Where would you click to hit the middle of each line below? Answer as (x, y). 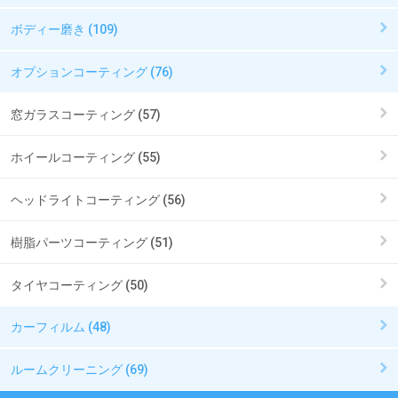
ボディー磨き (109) (64, 29)
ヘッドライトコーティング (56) (98, 199)
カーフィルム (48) (61, 326)
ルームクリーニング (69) (80, 369)
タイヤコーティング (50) (80, 285)
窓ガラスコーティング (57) (86, 114)
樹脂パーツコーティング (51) (92, 242)
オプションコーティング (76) (92, 72)
